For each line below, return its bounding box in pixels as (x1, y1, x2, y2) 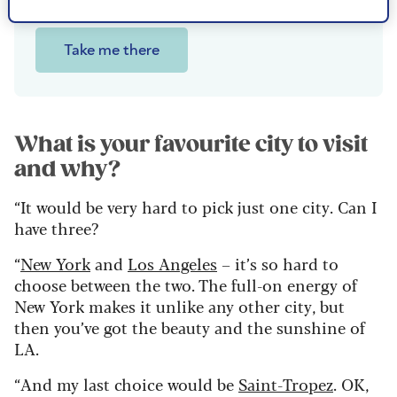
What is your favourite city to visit (14, 131, 368, 159)
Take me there (64, 43, 160, 59)
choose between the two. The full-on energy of (14, 273, 357, 297)
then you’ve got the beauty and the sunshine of (14, 315, 365, 339)
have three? (14, 216, 98, 240)
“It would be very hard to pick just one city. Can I (14, 195, 377, 219)
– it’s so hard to (217, 252, 339, 276)
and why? (14, 156, 121, 183)
